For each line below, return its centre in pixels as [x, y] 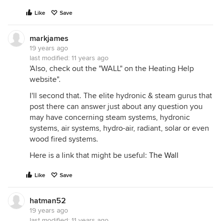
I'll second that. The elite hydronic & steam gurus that [121, 96]
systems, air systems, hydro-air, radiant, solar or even [119, 128]
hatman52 [48, 201]
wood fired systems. [64, 139]
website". [45, 79]
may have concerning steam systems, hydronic [110, 117]
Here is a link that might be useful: [89, 155]
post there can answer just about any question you [116, 107]
